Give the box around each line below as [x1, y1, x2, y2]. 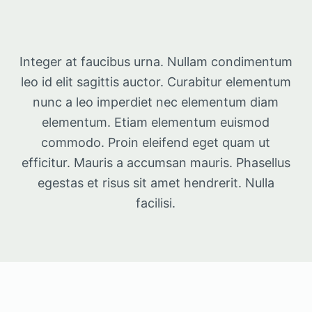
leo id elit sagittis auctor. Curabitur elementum [20, 75, 291, 90]
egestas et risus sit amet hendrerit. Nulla [37, 175, 274, 191]
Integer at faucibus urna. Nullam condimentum [19, 54, 292, 70]
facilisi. [136, 196, 176, 211]
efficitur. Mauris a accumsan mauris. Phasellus [21, 155, 290, 171]
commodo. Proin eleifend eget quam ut [41, 135, 271, 150]
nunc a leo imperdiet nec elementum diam [33, 95, 279, 110]
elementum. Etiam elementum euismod [42, 115, 270, 130]
